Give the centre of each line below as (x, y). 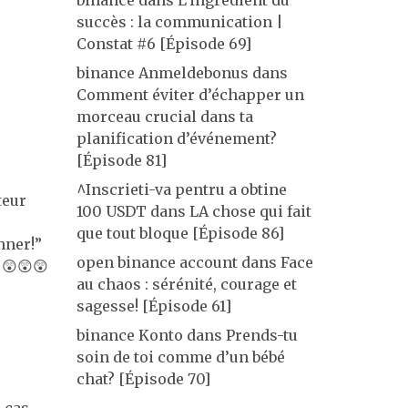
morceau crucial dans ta (164, 117)
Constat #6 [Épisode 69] (163, 44)
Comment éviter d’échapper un (190, 95)
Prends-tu (261, 335)
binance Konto (129, 335)
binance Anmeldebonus (162, 73)
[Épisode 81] (121, 160)
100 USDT (111, 211)
